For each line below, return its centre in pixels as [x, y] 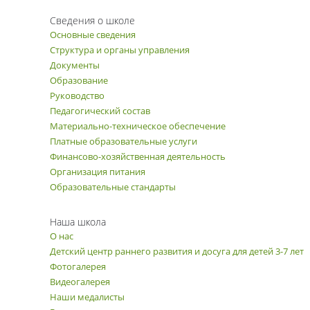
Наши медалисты [87, 297]
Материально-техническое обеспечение [138, 126]
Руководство [77, 95]
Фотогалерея [78, 266]
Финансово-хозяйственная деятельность [138, 156]
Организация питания [98, 172]
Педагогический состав [100, 111]
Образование [79, 80]
